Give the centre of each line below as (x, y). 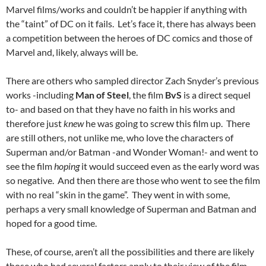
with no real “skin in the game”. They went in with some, (118, 195)
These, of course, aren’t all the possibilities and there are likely (130, 252)
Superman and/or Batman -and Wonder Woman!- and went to (132, 152)
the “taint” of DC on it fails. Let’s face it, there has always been (131, 24)
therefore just (35, 123)
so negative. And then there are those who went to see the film (133, 180)
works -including (41, 95)
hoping (67, 166)
